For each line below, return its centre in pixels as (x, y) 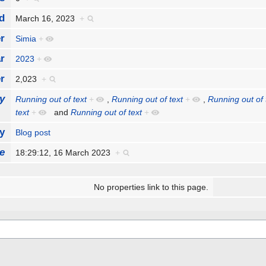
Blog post (33, 133)
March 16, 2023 (48, 19)
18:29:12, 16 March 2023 (66, 153)
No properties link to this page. (151, 187)
